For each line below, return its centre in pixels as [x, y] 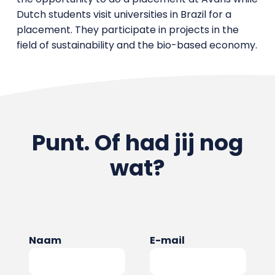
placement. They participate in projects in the [127, 29]
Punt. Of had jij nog [137, 142]
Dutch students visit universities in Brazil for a [124, 14]
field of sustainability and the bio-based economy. [137, 45]
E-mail [167, 240]
